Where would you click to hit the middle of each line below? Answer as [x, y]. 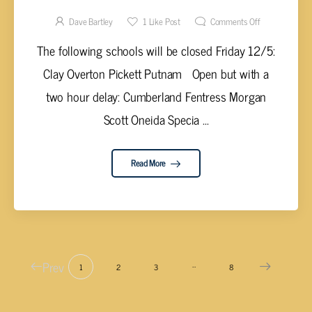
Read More [149, 163]
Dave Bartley [91, 22]
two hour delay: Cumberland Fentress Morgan [156, 96]
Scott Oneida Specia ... [156, 119]
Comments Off [235, 22]
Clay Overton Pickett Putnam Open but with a [156, 73]
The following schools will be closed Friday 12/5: [156, 50]
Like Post [164, 22]
